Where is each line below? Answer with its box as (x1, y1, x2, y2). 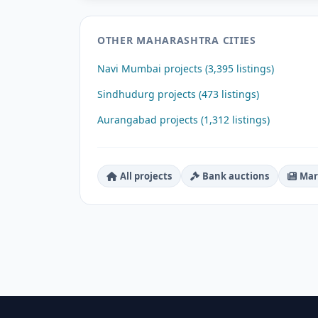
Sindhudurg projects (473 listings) (97, 87, 259, 101)
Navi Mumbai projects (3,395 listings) (97, 62, 274, 75)
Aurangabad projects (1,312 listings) (97, 113, 270, 126)
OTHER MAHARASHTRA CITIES (97, 33, 256, 47)
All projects (120, 169, 172, 182)
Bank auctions (202, 169, 269, 182)
